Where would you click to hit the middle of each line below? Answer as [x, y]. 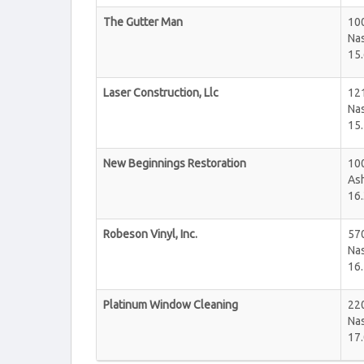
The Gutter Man [143, 22]
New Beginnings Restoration [175, 163]
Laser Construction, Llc [161, 93]
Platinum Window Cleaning [171, 305]
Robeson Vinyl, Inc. [150, 234]
